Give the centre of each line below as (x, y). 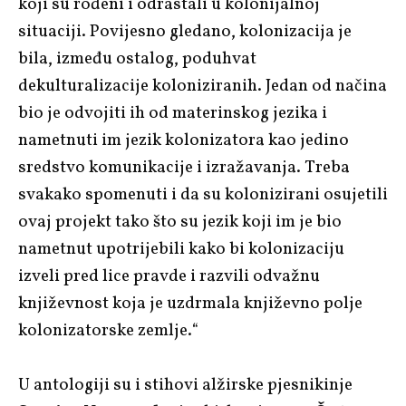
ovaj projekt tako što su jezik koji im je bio (180, 222)
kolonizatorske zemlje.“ (108, 330)
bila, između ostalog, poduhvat (137, 58)
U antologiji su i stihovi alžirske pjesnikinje (185, 385)
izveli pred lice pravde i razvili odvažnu (169, 276)
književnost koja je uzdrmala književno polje (190, 303)
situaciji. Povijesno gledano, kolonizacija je (185, 31)
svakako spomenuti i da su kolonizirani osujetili (203, 194)
